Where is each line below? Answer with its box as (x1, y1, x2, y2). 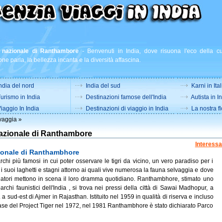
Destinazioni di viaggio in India (85, 105, 168, 112)
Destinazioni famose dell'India (85, 94, 166, 101)
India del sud (85, 82, 120, 89)
